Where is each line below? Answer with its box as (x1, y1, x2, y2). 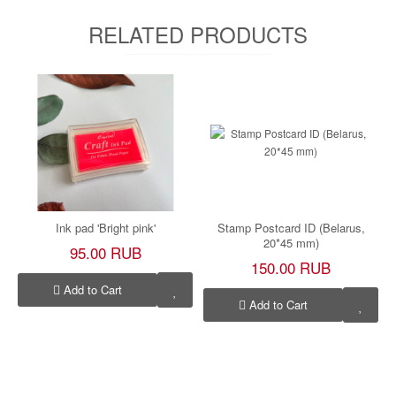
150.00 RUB (251, 255, 331, 278)
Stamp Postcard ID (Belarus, (217, 218, 365, 236)
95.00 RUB (69, 240, 141, 263)
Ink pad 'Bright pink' (55, 218, 156, 236)
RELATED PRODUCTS (88, 18, 308, 49)
